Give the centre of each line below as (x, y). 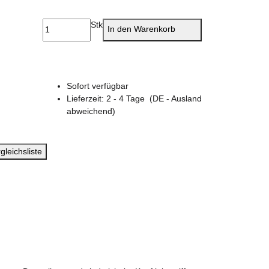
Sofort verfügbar (98, 86)
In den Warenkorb (143, 29)
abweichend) (91, 111)
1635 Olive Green (82, 9)
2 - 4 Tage (128, 98)
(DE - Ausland (176, 98)
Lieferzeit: (86, 98)
